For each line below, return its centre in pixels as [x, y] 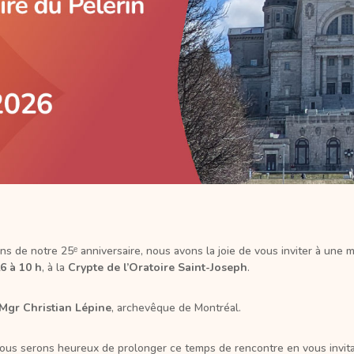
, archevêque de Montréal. [176, 307]
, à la [55, 267]
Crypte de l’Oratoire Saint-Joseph [157, 267]
